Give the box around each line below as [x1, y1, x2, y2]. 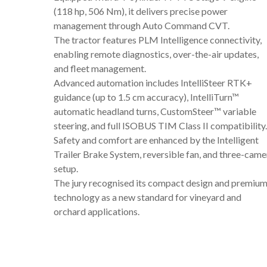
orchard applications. [54, 205, 139, 217]
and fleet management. [54, 62, 146, 74]
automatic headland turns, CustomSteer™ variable [54, 105, 256, 117]
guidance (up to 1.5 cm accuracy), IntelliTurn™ [54, 91, 239, 103]
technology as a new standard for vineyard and [54, 191, 241, 203]
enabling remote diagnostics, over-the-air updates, [54, 48, 259, 60]
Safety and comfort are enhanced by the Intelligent [54, 133, 259, 145]
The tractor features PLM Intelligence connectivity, [54, 33, 262, 45]
